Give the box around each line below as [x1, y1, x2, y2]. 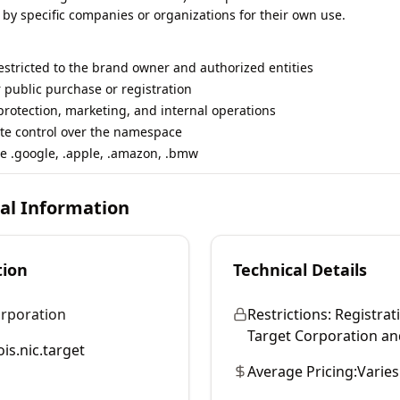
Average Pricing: [247, 362, 357, 381]
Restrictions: [247, 304, 331, 324]
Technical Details [233, 259, 367, 280]
